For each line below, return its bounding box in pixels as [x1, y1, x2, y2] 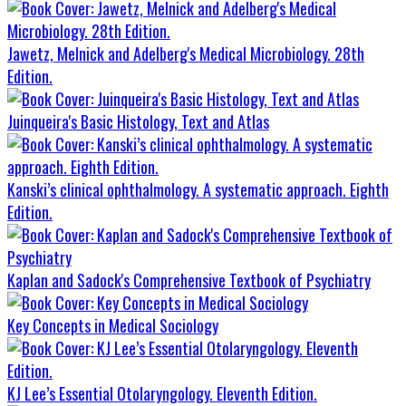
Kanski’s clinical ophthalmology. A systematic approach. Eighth [7, 178, 389, 202]
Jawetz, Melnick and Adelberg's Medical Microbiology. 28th [7, 42, 364, 66]
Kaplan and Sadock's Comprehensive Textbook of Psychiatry [7, 268, 371, 293]
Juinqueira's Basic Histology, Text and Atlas [7, 110, 269, 134]
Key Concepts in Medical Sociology [7, 314, 218, 338]
